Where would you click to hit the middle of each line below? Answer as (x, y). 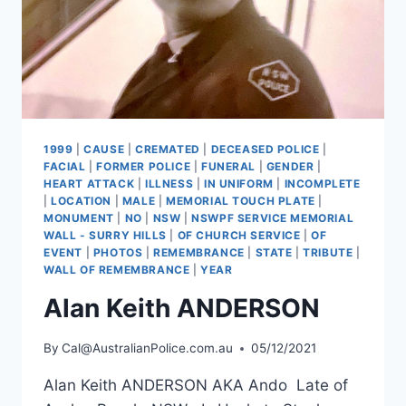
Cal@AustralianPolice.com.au (148, 348)
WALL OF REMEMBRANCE (117, 269)
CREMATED (167, 149)
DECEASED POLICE (265, 149)
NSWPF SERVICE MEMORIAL (273, 217)
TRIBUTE (328, 252)
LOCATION (81, 200)
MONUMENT (79, 217)
